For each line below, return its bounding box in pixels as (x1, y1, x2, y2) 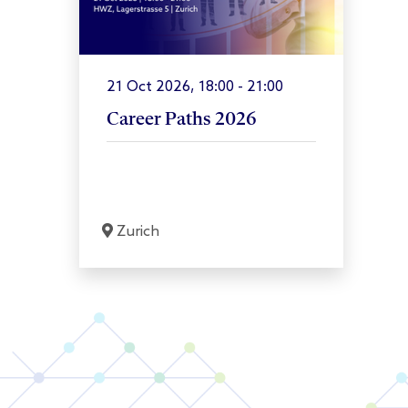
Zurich (113, 222, 159, 240)
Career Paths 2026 (107, 109, 257, 129)
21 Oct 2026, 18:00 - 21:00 (107, 77, 283, 96)
